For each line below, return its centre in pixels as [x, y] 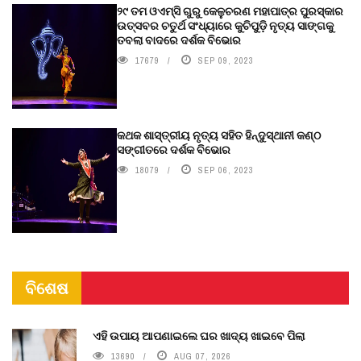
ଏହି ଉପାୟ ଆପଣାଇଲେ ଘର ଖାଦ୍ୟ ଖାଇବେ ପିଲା [199, 336]
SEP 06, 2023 [226, 170]
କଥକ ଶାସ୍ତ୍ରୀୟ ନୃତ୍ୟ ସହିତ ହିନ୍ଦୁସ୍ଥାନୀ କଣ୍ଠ [219, 135]
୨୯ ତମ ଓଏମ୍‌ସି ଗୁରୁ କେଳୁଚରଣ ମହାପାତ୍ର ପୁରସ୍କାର [230, 11]
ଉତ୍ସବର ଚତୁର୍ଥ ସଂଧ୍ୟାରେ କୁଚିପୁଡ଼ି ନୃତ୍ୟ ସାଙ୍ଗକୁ [225, 26]
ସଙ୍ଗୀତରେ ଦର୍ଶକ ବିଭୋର [174, 150]
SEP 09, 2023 [226, 61]
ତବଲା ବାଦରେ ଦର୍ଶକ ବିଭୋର [179, 40]
